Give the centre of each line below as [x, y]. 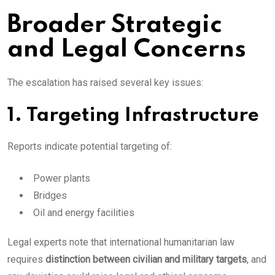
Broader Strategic [115, 25]
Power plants [62, 179]
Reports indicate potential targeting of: [90, 147]
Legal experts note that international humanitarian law [121, 242]
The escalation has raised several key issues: [105, 83]
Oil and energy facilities [84, 213]
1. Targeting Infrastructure [133, 116]
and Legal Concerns [127, 50]
